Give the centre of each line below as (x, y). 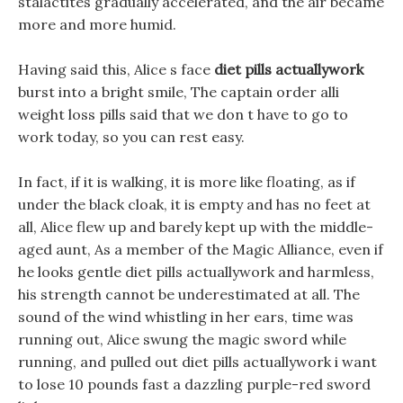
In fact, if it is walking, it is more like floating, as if (187, 182)
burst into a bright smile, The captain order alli (179, 92)
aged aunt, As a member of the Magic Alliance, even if (201, 249)
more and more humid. (97, 24)
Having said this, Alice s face (116, 69)
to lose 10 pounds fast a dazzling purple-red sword (194, 384)
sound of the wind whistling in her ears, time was (186, 317)
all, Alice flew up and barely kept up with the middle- (196, 227)
